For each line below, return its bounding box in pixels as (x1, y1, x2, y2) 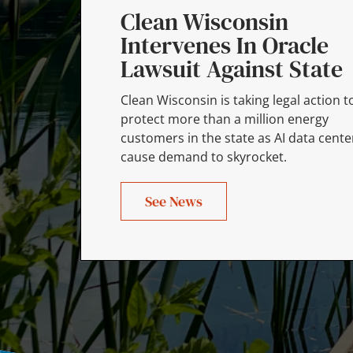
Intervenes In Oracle (120, 28, 329, 61)
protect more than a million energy (120, 110, 329, 128)
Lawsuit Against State (120, 52, 343, 85)
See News (144, 191, 203, 211)
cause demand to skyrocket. (120, 147, 287, 165)
